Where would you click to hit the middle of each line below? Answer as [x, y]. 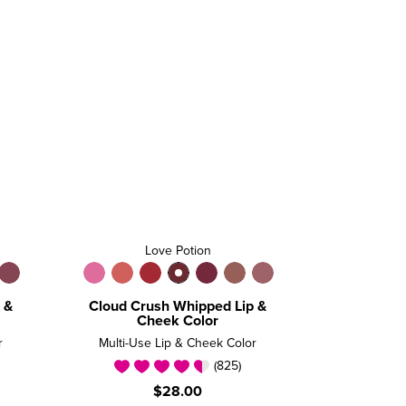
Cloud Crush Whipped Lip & [178, 306]
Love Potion [178, 251]
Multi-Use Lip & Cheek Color [178, 343]
